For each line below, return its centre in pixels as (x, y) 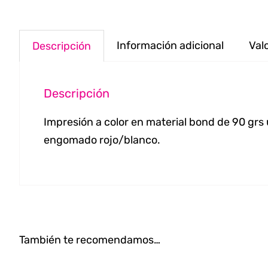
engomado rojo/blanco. (102, 140)
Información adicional (170, 45)
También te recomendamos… (90, 240)
